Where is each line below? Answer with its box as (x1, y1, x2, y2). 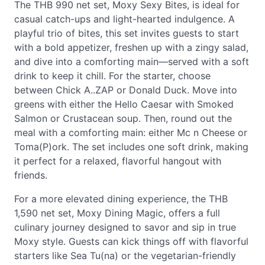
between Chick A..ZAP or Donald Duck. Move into (14, 84, 237, 96)
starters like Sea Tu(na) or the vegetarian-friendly (14, 250, 236, 261)
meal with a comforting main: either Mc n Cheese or (14, 127, 247, 138)
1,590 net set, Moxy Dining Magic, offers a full (14, 207, 220, 219)
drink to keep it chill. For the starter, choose (14, 70, 211, 82)
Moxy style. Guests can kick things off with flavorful (14, 235, 248, 247)
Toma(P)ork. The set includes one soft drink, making (14, 141, 248, 153)
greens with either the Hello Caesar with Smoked (14, 98, 234, 110)
